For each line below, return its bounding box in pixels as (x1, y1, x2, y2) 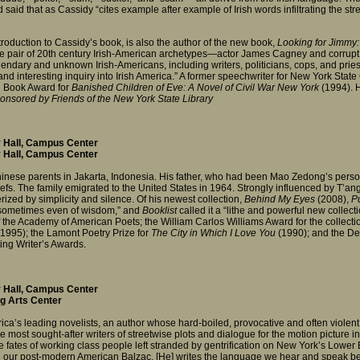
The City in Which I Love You (151, 227, 276, 239)
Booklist (142, 205, 177, 217)
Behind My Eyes (244, 194, 315, 206)
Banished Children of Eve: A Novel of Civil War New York (72, 81, 319, 93)
